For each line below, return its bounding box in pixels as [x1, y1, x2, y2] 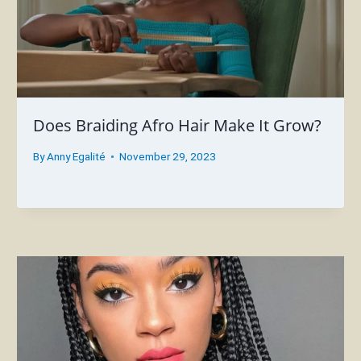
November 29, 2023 [118, 149, 216, 163]
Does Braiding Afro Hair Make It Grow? [33, 114, 322, 137]
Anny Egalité [46, 149, 106, 163]
